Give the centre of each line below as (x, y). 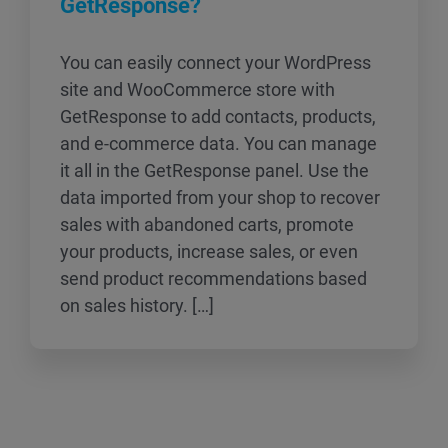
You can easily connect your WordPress (215, 62)
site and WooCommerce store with (197, 89)
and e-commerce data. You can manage (218, 143)
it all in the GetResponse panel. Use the (214, 170)
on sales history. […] (137, 305)
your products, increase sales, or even (209, 251)
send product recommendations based (213, 278)
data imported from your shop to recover (220, 197)
